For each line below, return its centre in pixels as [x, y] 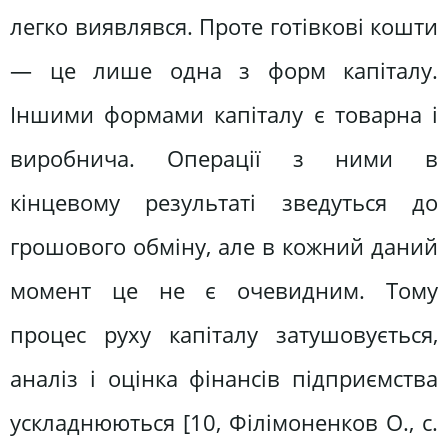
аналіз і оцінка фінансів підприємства [224, 379]
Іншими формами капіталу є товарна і [224, 115]
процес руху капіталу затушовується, [224, 335]
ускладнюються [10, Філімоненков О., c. [224, 423]
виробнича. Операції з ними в [224, 159]
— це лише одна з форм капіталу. [224, 71]
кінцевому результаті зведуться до [224, 203]
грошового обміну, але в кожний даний [224, 247]
